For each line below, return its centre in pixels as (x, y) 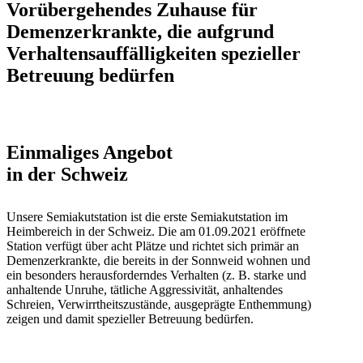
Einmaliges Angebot (90, 152)
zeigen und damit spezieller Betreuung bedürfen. (130, 318)
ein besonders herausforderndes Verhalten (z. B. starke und (156, 275)
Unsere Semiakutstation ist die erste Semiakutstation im (147, 216)
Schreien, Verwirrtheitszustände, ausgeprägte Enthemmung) (159, 304)
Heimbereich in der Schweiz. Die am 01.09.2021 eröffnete (156, 231)
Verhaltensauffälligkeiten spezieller (154, 53)
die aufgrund (220, 31)
